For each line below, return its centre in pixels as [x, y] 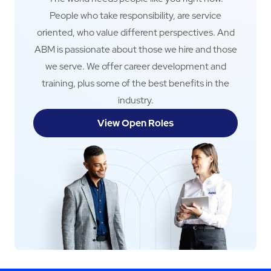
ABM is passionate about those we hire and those [135, 50]
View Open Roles [135, 123]
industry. [135, 100]
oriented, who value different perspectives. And [135, 33]
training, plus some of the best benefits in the [135, 83]
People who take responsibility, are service [135, 16]
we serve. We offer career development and [135, 67]
